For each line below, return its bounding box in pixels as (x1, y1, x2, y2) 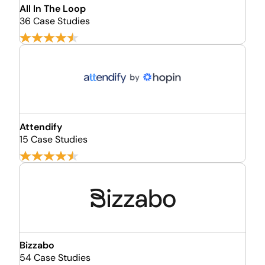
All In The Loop (20, 2, 86, 15)
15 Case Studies (20, 133, 88, 146)
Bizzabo (20, 239, 54, 251)
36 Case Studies (20, 15, 90, 27)
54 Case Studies (20, 251, 91, 264)
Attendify (20, 121, 62, 133)
